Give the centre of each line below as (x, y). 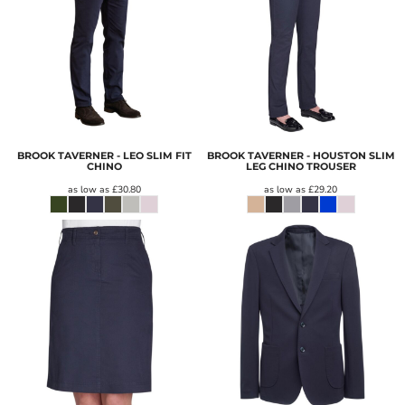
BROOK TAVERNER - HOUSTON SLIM (301, 156)
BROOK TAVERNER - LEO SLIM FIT (104, 156)
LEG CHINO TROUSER (301, 167)
